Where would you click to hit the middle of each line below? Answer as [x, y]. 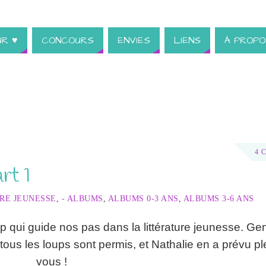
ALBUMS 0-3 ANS [143, 198]
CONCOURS [68, 40]
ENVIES [134, 40]
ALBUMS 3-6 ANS [218, 198]
